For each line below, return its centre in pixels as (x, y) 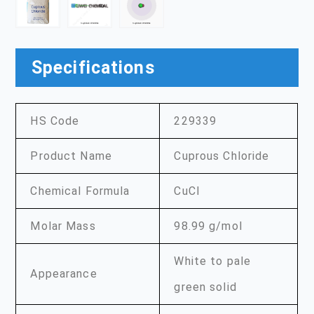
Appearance (64, 273)
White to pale (213, 261)
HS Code (55, 121)
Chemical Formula (80, 191)
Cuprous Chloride (222, 156)
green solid (205, 287)
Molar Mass (63, 226)
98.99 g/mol (208, 226)
